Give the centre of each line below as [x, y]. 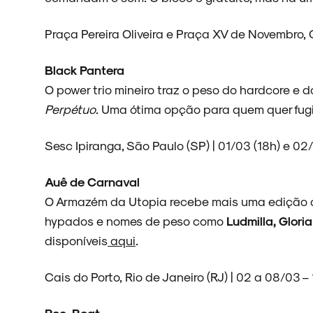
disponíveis [76, 240]
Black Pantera [85, 70]
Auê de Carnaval [92, 181]
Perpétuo [70, 109]
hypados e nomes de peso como [136, 220]
